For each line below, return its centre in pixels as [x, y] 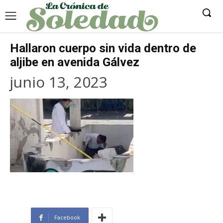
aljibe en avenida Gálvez [75, 62]
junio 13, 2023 [59, 82]
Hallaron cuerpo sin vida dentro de [103, 48]
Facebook [67, 218]
